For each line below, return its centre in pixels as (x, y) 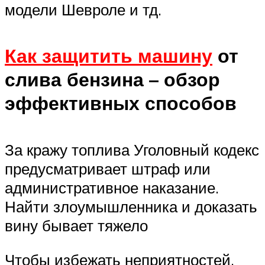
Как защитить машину (109, 56)
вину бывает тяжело (76, 226)
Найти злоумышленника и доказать (131, 207)
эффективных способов (121, 103)
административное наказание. (112, 188)
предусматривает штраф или (108, 169)
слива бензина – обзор (112, 80)
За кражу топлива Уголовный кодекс (132, 150)
